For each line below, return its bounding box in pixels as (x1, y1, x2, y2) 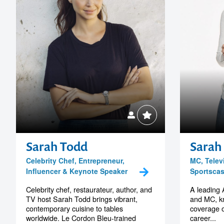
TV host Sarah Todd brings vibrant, (26, 193, 137, 204)
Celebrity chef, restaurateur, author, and (26, 183, 152, 194)
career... (189, 212, 216, 223)
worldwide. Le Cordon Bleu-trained (26, 212, 136, 223)
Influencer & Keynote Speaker (26, 165, 127, 176)
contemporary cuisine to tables (26, 202, 123, 213)
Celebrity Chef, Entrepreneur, (26, 155, 124, 165)
